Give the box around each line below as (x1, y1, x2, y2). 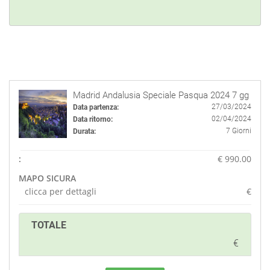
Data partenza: (73, 103, 119, 111)
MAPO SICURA (19, 172, 76, 184)
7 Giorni (226, 127, 251, 135)
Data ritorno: (73, 115, 113, 124)
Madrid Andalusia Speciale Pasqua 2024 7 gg (73, 90, 249, 101)
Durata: (73, 127, 96, 136)
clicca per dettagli (25, 186, 96, 197)
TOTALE (31, 219, 66, 231)
